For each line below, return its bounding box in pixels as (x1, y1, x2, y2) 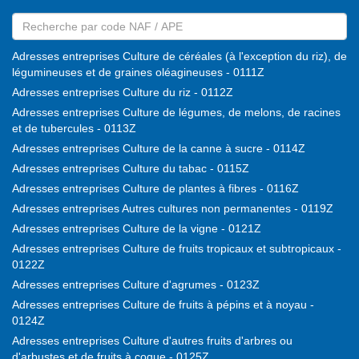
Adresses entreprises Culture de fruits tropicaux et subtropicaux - (12, 242, 341, 256)
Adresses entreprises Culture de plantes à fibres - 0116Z (12, 182, 299, 196)
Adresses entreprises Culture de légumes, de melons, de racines (12, 106, 341, 119)
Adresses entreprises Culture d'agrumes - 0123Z (12, 278, 260, 292)
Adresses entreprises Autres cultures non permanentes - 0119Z (12, 202, 333, 216)
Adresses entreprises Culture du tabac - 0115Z (12, 162, 249, 175)
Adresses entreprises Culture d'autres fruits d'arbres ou (12, 334, 292, 348)
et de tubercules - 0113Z (12, 122, 136, 135)
